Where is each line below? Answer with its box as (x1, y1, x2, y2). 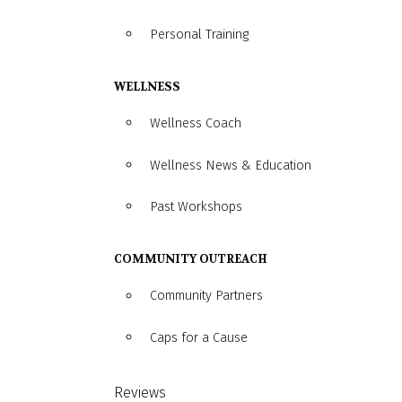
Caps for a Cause (150, 330, 248, 346)
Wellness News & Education (150, 157, 311, 173)
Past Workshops (150, 199, 242, 215)
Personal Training (150, 26, 249, 42)
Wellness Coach (150, 115, 241, 131)
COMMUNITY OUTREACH (114, 252, 267, 267)
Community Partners (150, 288, 263, 304)
